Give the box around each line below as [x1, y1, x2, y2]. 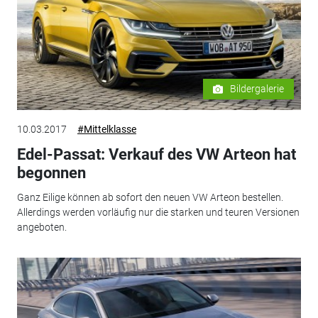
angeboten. [16, 221, 67, 233]
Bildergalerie [230, 83, 285, 95]
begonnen [16, 164, 86, 182]
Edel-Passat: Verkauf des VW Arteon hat [16, 146, 296, 164]
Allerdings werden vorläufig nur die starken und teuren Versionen [16, 206, 300, 218]
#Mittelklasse [77, 124, 136, 136]
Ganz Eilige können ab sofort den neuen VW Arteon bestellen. [16, 191, 283, 203]
